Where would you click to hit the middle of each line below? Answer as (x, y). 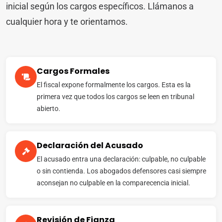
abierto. (49, 109)
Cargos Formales (73, 71)
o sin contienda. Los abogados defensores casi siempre (121, 171)
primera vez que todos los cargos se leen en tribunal (115, 97)
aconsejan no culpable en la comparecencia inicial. (113, 183)
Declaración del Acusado (90, 146)
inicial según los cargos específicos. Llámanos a (100, 6)
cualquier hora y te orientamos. (67, 22)
